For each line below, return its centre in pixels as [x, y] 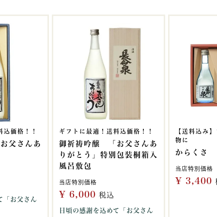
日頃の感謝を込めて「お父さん [106, 210]
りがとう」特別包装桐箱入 [108, 155]
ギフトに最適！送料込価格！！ [107, 131]
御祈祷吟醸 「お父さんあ [108, 144]
